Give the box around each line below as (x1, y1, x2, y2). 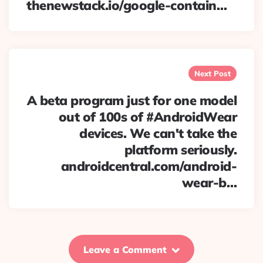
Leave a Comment (83, 244, 167, 255)
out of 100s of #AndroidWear (58, 109, 237, 125)
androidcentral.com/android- (60, 158, 237, 174)
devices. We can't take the (79, 125, 237, 141)
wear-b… (181, 174, 237, 191)
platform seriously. (124, 141, 237, 158)
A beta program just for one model (26, 92, 237, 109)
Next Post (194, 69, 231, 78)
